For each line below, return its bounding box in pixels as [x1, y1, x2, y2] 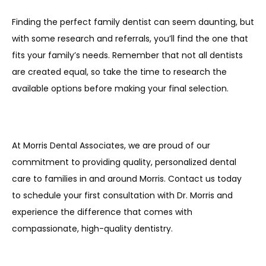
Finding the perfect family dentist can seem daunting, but [12, 16, 254, 28]
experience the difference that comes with [12, 206, 192, 218]
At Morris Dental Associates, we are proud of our [12, 140, 210, 151]
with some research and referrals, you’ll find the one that [12, 33, 248, 45]
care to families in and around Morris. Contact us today [12, 173, 242, 185]
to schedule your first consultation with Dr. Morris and [12, 189, 233, 201]
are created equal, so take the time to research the [12, 66, 227, 78]
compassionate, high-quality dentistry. [12, 223, 173, 235]
